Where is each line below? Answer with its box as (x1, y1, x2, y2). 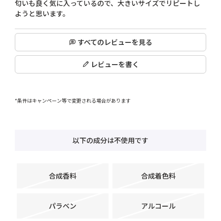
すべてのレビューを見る (77, 37, 152, 47)
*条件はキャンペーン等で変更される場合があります (15, 97, 131, 105)
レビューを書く (90, 59, 139, 70)
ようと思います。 (15, 8, 70, 19)
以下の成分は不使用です (73, 135, 148, 146)
